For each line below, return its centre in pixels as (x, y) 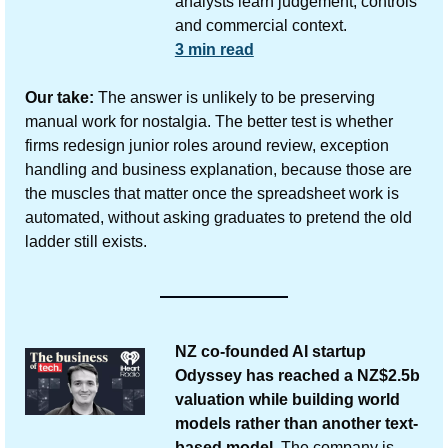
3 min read (214, 49)
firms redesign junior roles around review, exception (207, 145)
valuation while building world (287, 399)
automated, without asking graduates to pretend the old (218, 217)
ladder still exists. (86, 241)
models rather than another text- (296, 423)
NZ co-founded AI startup (270, 351)
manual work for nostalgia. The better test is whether (209, 121)
